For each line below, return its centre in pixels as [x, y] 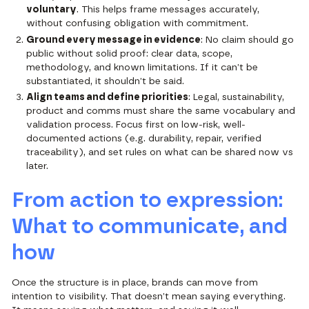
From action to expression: [148, 200]
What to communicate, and [150, 226]
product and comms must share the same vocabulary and [161, 111]
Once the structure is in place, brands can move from [135, 282]
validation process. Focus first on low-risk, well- [136, 124]
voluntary [52, 10]
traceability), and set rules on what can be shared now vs [160, 152]
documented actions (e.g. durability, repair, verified [144, 138]
